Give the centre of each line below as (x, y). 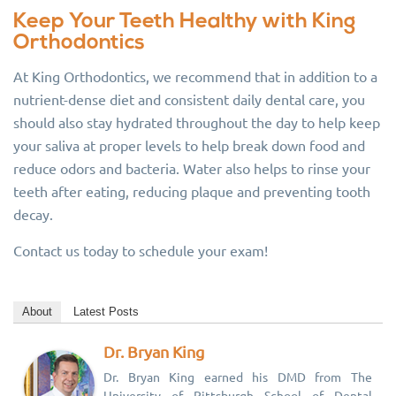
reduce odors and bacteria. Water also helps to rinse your (192, 168)
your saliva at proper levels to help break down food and (189, 145)
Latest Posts (106, 312)
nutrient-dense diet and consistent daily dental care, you (189, 99)
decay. (33, 214)
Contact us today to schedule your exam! (141, 250)
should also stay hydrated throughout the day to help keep (197, 122)
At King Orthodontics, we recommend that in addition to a (195, 76)
